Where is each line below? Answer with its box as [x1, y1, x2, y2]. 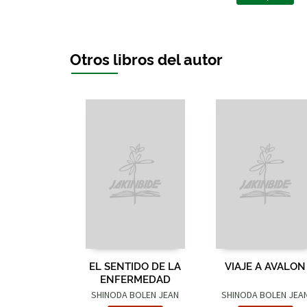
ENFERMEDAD [99, 271, 171, 286]
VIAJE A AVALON [225, 258, 306, 273]
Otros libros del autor [70, 47, 223, 69]
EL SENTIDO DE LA [89, 258, 181, 273]
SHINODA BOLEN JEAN [91, 288, 179, 301]
